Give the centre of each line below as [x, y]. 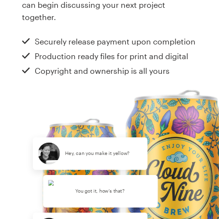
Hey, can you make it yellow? [98, 153]
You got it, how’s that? [100, 191]
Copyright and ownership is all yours [102, 71]
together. [39, 17]
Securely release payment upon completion [115, 42]
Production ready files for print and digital [111, 56]
